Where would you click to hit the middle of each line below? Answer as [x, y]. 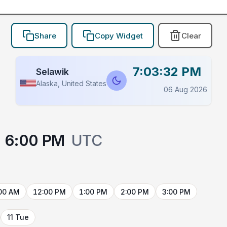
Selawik [52, 72]
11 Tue [18, 217]
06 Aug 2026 [185, 90]
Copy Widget [119, 35]
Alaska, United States [71, 84]
